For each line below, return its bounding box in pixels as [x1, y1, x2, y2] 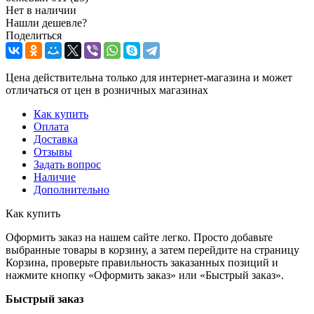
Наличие [34, 170, 76, 183]
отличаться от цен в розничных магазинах [6, 83, 208, 96]
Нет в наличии [6, 4, 76, 16]
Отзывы [34, 145, 72, 158]
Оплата [34, 120, 69, 132]
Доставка [34, 132, 78, 145]
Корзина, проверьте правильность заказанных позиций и [6, 256, 278, 268]
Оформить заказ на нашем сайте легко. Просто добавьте [6, 231, 273, 243]
